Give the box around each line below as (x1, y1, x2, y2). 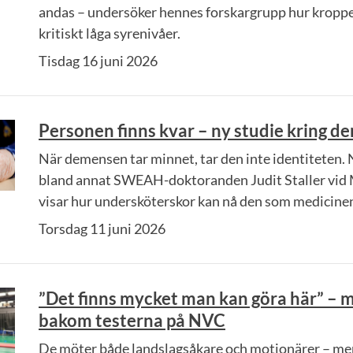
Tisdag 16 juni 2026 (39, 52, 158, 69)
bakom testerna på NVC (39, 310, 225, 331)
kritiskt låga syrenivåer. (39, 24, 180, 42)
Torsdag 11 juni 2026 (39, 220, 165, 237)
